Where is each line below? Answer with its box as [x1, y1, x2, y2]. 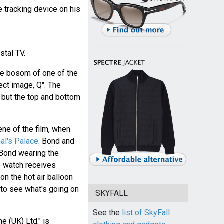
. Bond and [38, 136, 74, 146]
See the [92, 208, 122, 218]
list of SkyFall [121, 208, 170, 218]
